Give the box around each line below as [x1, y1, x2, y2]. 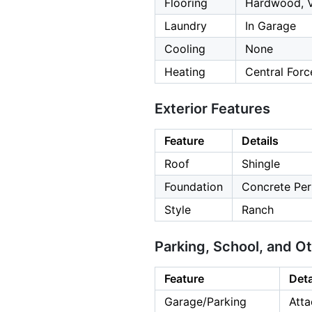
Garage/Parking [164, 295, 247, 309]
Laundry [164, 19, 207, 33]
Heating [164, 65, 205, 79]
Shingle [242, 157, 280, 171]
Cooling [164, 42, 205, 56]
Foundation [164, 180, 223, 194]
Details [242, 134, 279, 148]
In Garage [245, 19, 296, 33]
